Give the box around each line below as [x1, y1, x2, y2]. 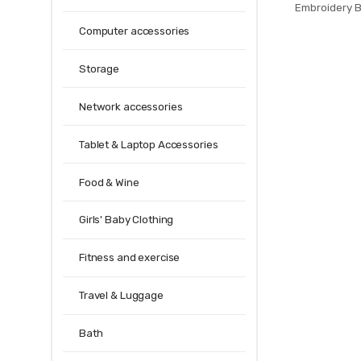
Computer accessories [79, 24, 190, 37]
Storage [79, 62, 120, 75]
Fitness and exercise [79, 251, 180, 264]
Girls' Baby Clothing [79, 214, 174, 226]
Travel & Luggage [79, 289, 164, 302]
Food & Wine [79, 176, 139, 189]
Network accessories [79, 100, 183, 113]
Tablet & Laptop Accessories [79, 138, 218, 151]
